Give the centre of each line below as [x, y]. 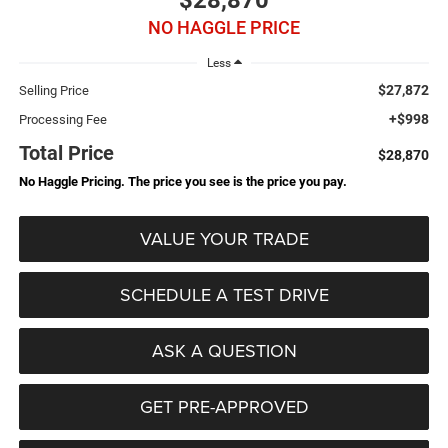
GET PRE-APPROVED [224, 406]
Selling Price [53, 90]
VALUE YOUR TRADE [224, 238]
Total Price [66, 152]
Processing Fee [62, 119]
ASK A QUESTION [224, 350]
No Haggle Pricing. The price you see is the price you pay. [182, 181]
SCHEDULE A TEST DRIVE [224, 294]
